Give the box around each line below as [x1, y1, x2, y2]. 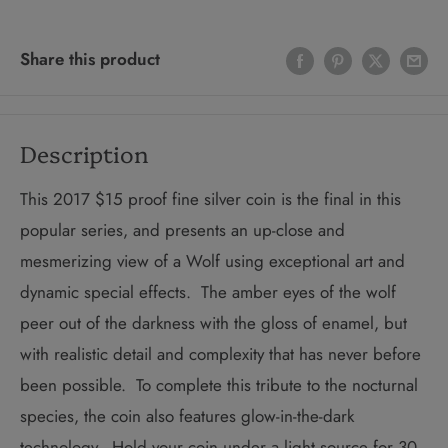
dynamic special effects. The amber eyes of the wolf [20, 280, 396, 305]
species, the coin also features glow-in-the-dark [20, 404, 354, 429]
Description [20, 137, 149, 170]
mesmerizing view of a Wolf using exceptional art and [20, 249, 405, 274]
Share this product [20, 47, 160, 72]
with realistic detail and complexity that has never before [20, 342, 421, 367]
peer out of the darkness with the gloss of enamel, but [20, 311, 407, 336]
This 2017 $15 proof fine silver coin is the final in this [20, 187, 401, 212]
